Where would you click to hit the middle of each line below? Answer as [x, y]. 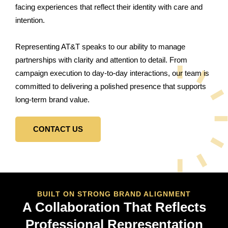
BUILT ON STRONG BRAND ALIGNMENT [114, 194]
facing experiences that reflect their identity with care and [109, 7]
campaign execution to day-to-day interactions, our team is [112, 73]
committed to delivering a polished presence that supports [111, 86]
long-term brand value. [52, 99]
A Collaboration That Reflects [114, 207]
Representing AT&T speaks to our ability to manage [100, 46]
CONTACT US [58, 129]
